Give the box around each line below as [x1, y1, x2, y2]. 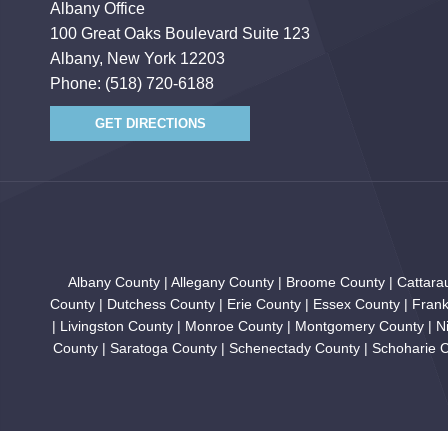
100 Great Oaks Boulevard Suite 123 [50, 25, 310, 42]
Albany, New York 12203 [50, 50, 225, 67]
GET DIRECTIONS [94, 116, 206, 131]
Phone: [50, 75, 105, 92]
